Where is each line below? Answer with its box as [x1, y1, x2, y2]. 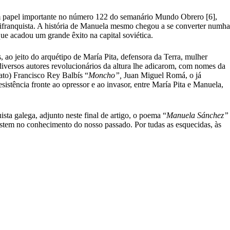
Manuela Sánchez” [166, 110, 228, 120]
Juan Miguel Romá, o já [124, 70, 201, 80]
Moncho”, [88, 70, 124, 80]
